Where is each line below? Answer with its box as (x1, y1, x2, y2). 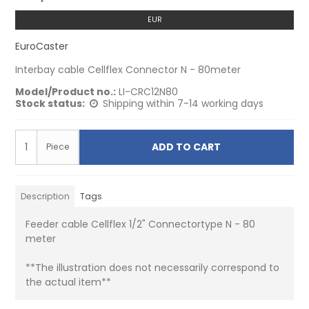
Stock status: (15, 96, 86, 110)
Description (20, 190, 70, 202)
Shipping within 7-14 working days (103, 96, 264, 110)
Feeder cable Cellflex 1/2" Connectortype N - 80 (26, 217, 256, 231)
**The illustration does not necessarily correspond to (26, 260, 280, 275)
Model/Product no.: (15, 84, 117, 99)
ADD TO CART (152, 139, 221, 154)
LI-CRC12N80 (119, 84, 179, 99)
